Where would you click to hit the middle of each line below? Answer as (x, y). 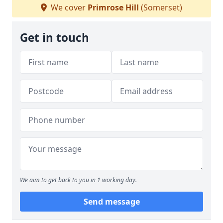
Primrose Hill (113, 7)
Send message (111, 202)
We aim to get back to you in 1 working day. (78, 180)
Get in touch (55, 38)
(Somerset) (161, 7)
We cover (68, 7)
